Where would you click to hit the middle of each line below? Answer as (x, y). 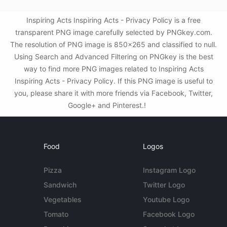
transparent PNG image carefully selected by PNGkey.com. (113, 32)
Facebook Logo (168, 214)
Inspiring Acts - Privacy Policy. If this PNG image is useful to (113, 81)
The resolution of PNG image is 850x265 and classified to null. (113, 44)
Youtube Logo (166, 199)
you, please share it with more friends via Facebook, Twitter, (113, 93)
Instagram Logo (169, 170)
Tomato (56, 214)
